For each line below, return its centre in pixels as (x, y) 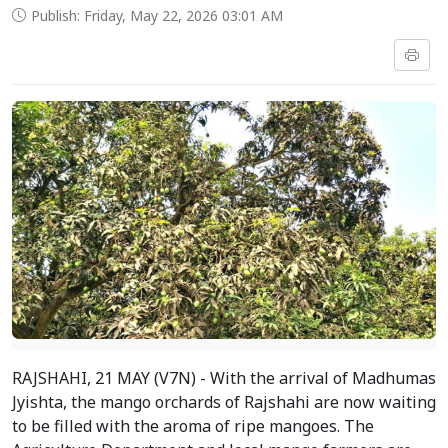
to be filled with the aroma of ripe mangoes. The (193, 426)
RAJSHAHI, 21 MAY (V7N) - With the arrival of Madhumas (224, 378)
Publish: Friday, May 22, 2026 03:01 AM (157, 15)
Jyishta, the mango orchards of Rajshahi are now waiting (224, 402)
